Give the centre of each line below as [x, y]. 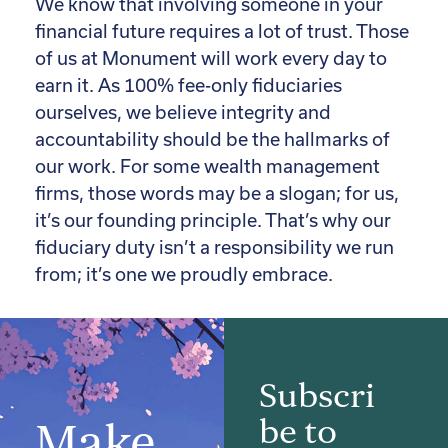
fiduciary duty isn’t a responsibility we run [214, 247]
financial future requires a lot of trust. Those [222, 31]
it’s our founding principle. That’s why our [213, 220]
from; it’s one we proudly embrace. [186, 274]
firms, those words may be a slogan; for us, [217, 193]
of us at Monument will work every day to [211, 58]
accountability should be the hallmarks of [212, 139]
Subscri [317, 395]
